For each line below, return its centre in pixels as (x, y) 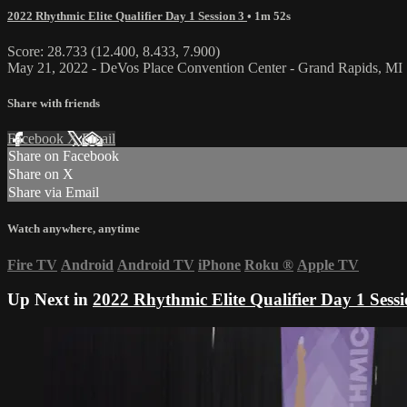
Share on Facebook (64, 156)
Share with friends (54, 104)
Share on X (41, 174)
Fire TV (32, 264)
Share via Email (54, 193)
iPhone (219, 264)
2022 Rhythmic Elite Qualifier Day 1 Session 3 (127, 15)
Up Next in (50, 300)
